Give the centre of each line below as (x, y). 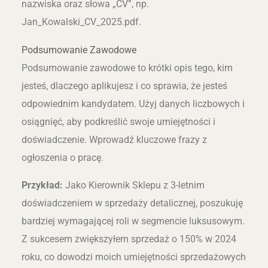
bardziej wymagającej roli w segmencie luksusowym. (133, 221)
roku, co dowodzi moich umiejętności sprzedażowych (133, 257)
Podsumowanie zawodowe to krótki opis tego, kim (127, 68)
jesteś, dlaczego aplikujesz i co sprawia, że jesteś (124, 86)
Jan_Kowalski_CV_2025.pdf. (81, 22)
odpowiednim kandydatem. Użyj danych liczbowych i (133, 103)
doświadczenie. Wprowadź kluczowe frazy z (114, 139)
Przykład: (42, 185)
